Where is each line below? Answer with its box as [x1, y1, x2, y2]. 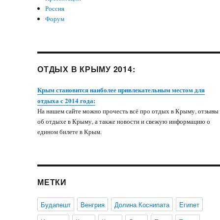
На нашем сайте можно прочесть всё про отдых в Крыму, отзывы [37, 107, 219, 115]
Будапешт [41, 200, 71, 209]
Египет [179, 200, 200, 209]
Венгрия [81, 200, 105, 209]
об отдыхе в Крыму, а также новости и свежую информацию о [37, 117, 211, 126]
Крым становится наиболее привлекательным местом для [37, 85, 205, 94]
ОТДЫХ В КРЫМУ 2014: [37, 63, 136, 75]
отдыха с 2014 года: [37, 96, 96, 105]
